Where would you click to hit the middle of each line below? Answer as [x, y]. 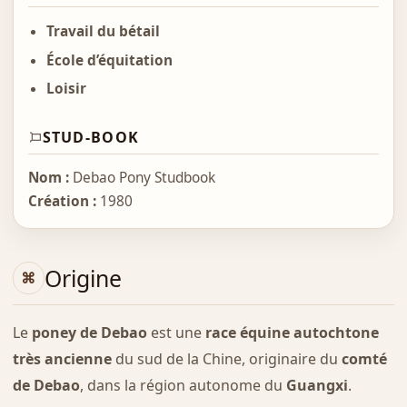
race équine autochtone [292, 332]
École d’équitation [109, 60]
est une [176, 332]
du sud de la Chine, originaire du [226, 358]
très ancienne [62, 358]
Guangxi [317, 385]
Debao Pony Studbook [142, 178]
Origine [83, 278]
